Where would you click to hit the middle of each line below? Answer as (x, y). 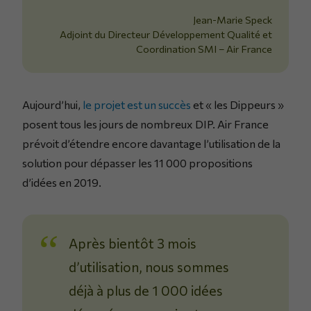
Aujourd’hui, (52, 105)
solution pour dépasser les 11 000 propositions (137, 163)
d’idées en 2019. (62, 183)
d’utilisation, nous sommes (149, 267)
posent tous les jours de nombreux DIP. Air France (145, 124)
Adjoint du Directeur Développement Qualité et (166, 34)
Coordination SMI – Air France (204, 49)
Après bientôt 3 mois (133, 243)
